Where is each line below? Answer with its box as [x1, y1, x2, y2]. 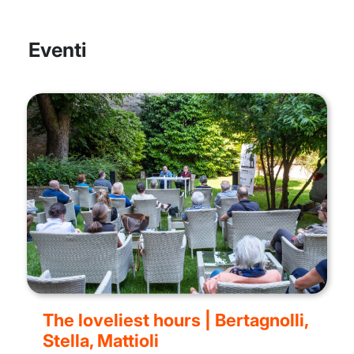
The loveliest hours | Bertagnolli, [43, 309, 308, 330]
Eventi [28, 38, 86, 62]
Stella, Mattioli [43, 330, 159, 351]
